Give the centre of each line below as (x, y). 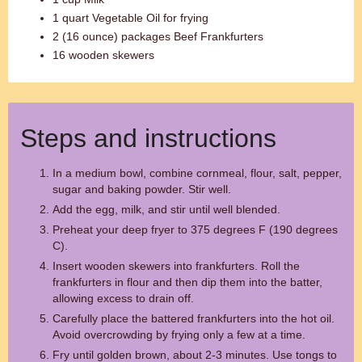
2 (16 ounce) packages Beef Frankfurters (158, 36)
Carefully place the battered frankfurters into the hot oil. (194, 318)
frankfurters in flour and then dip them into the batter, (187, 282)
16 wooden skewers (103, 55)
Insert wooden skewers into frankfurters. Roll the (176, 266)
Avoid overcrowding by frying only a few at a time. (179, 335)
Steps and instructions (148, 138)
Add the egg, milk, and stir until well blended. (166, 209)
